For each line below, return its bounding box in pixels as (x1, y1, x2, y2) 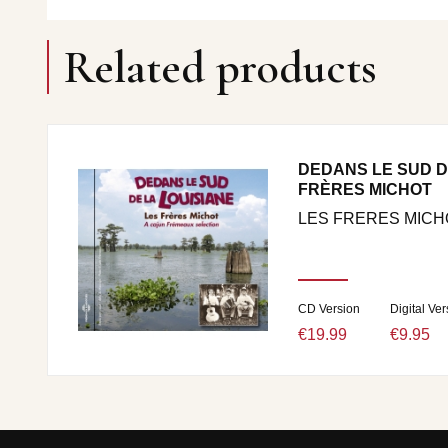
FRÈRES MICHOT (298, 181, 432, 198)
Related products (64, 39, 377, 95)
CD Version (298, 302, 360, 316)
